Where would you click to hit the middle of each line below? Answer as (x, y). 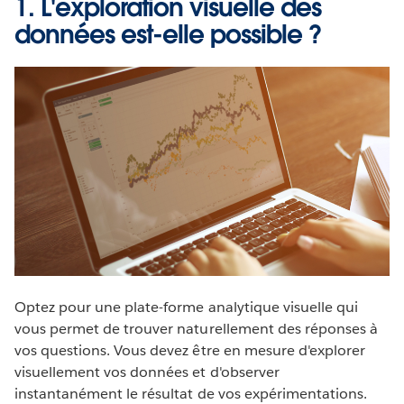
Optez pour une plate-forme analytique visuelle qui (186, 308)
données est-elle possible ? (168, 34)
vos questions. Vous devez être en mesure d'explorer (190, 351)
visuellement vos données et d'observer (147, 372)
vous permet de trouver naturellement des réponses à (196, 329)
